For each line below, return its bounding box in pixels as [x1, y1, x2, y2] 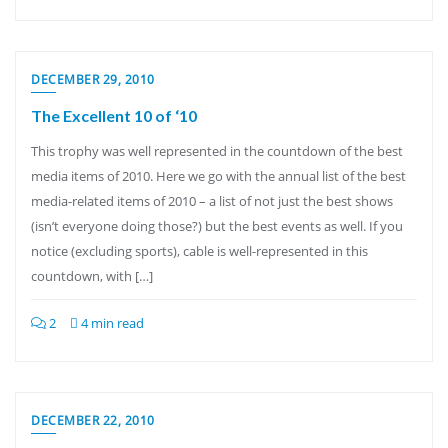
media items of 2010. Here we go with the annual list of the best [31, 167, 406, 185]
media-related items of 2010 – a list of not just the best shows [31, 192, 393, 210]
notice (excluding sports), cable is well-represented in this [31, 242, 368, 260]
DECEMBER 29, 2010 [31, 71, 155, 88]
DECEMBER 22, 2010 [31, 412, 155, 429]
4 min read [78, 314, 144, 332]
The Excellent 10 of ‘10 [31, 106, 197, 125]
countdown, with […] [31, 267, 153, 285]
